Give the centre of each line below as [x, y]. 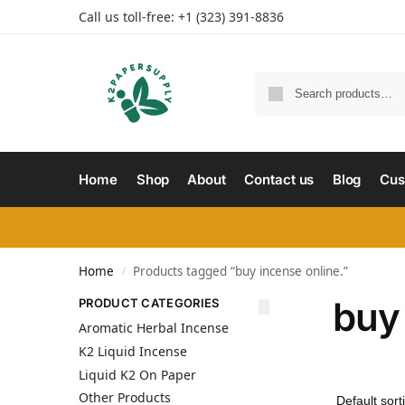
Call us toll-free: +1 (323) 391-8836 [181, 17]
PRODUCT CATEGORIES [149, 303]
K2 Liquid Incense [133, 352]
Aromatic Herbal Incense [154, 328]
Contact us [279, 179]
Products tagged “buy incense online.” [241, 271]
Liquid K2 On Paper [137, 374]
